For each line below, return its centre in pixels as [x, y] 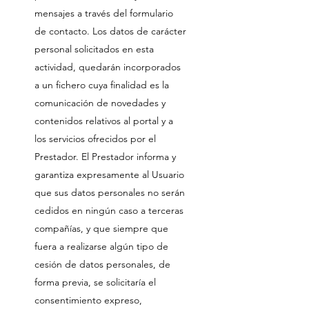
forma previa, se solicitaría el [95, 282]
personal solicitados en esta [94, 49]
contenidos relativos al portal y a [104, 121]
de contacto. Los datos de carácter [110, 31]
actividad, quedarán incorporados [108, 67]
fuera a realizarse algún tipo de [101, 246]
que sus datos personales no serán [110, 192]
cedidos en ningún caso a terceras [109, 210]
